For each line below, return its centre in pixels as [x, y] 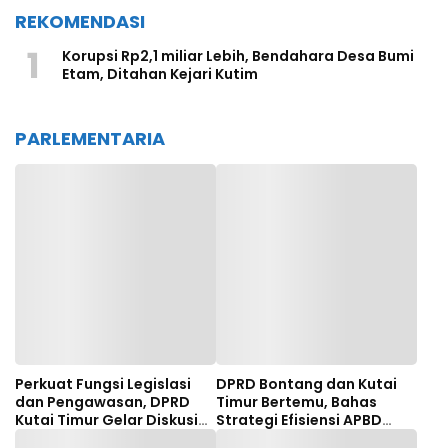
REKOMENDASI [80, 22]
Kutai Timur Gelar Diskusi [106, 420]
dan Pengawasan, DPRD [102, 402]
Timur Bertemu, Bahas [296, 402]
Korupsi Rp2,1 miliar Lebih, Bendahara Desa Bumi [238, 56]
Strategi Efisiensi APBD [299, 420]
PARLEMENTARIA [90, 139]
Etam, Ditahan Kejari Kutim [160, 74]
